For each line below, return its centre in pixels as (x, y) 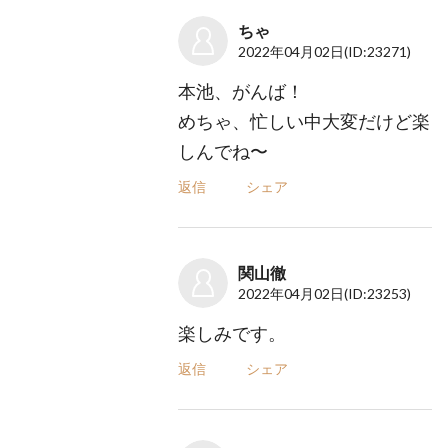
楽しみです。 (232, 333)
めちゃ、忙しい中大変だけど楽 (304, 121)
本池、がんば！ (241, 91)
